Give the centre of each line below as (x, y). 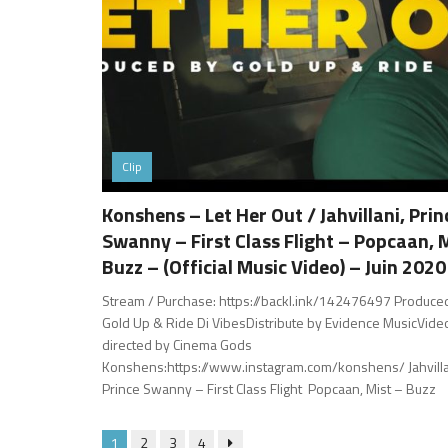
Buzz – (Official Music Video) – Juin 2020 (274, 266)
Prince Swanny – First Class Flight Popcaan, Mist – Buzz (269, 388)
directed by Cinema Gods (177, 344)
